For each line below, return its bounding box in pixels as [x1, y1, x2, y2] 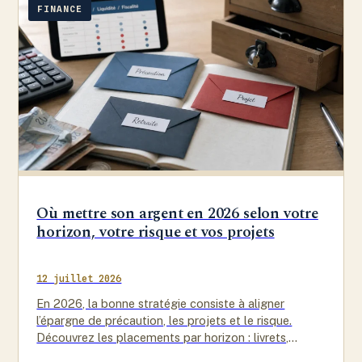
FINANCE [37, 3, 82, 15]
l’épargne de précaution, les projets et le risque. [36, 314, 293, 328]
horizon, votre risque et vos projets [36, 221, 275, 245]
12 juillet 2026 [36, 272, 122, 285]
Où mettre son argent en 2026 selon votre [36, 202, 318, 226]
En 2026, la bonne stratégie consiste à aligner [36, 297, 285, 311]
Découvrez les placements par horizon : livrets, [36, 330, 289, 345]
